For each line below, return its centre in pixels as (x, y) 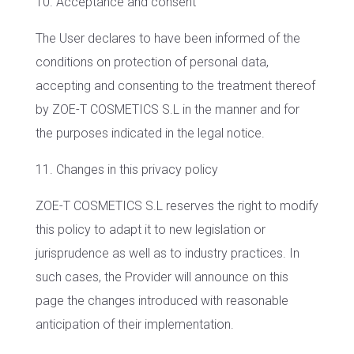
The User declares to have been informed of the (168, 38)
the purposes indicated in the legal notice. (150, 133)
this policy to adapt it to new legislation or (150, 230)
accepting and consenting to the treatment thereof (175, 86)
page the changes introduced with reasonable (162, 301)
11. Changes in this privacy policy (126, 169)
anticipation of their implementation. (134, 324)
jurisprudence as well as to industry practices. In (167, 253)
